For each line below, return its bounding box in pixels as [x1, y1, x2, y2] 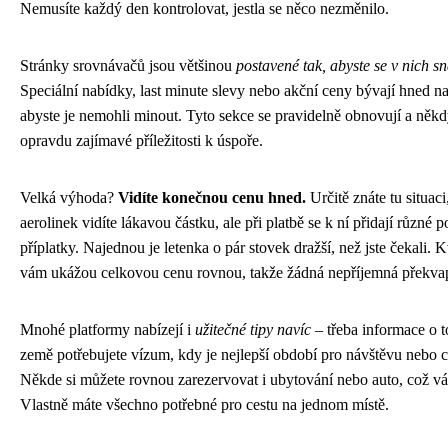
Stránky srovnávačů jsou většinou [20, 56, 236, 74]
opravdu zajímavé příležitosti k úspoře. [20, 131, 263, 149]
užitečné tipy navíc [195, 320, 311, 338]
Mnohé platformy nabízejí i [20, 320, 195, 338]
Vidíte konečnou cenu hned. [118, 188, 306, 206]
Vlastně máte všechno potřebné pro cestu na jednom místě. [20, 395, 389, 413]
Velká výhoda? [20, 188, 118, 206]
